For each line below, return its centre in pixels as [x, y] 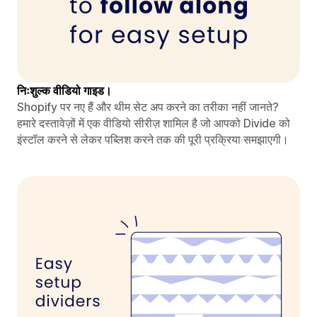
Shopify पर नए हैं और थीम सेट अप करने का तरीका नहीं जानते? [148, 106]
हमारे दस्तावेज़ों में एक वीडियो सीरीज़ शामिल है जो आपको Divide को [154, 123]
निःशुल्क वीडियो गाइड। [64, 90]
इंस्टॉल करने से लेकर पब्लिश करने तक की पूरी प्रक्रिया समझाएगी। [153, 139]
